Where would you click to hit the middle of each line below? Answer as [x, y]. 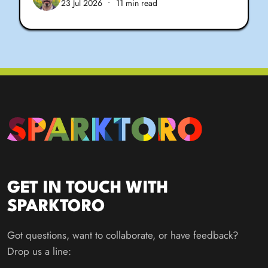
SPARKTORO [56, 207]
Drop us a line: [39, 251]
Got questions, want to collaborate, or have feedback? [123, 235]
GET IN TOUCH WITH [88, 188]
